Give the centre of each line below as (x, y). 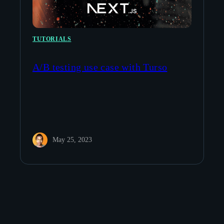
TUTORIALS (52, 39)
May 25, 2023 (72, 140)
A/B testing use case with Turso (100, 67)
